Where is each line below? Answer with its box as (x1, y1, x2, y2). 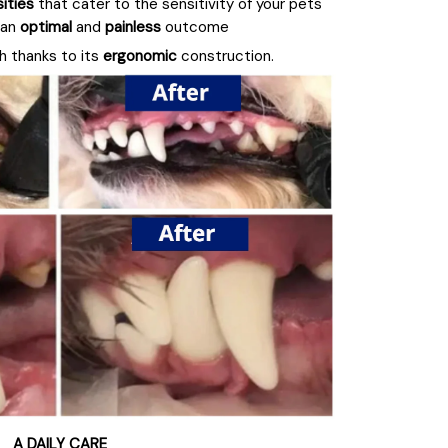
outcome (161, 17, 229, 38)
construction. (176, 46, 274, 67)
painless (105, 17, 161, 38)
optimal (20, 17, 72, 38)
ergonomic (102, 46, 177, 67)
